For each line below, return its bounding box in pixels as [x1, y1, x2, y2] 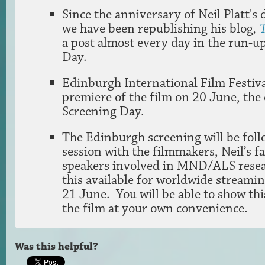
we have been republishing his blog [62, 20, 253, 37]
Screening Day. [62, 102, 144, 119]
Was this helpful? [15, 240, 98, 253]
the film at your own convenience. [62, 200, 251, 216]
